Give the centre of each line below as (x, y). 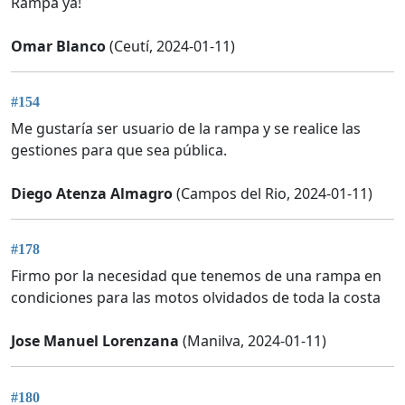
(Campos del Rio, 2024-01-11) (273, 193)
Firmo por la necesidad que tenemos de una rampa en (196, 276)
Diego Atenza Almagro (92, 193)
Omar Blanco (58, 46)
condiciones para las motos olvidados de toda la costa (196, 298)
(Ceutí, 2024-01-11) (170, 46)
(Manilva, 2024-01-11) (253, 341)
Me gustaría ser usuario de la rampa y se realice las (186, 128)
